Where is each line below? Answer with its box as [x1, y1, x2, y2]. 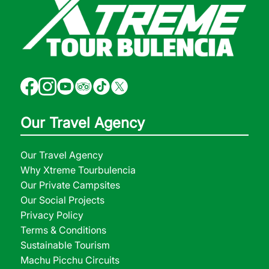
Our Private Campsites [20, 178, 120, 191]
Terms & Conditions [20, 223, 106, 236]
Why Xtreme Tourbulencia [20, 163, 136, 176]
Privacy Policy [20, 208, 83, 221]
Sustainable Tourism [20, 238, 110, 251]
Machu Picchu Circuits [20, 253, 119, 266]
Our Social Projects [20, 193, 104, 206]
